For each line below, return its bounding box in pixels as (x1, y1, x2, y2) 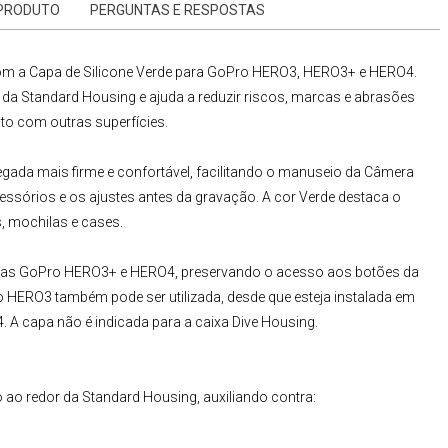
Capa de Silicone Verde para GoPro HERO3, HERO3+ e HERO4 (26, 64, 414, 81)
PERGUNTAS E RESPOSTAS (90, 2, 265, 19)
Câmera (364, 164, 414, 181)
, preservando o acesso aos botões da (175, 264, 419, 281)
